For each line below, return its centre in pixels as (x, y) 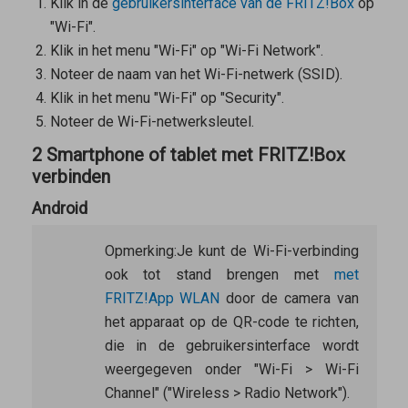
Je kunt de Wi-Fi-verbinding (267, 250)
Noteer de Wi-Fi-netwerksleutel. (152, 122)
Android (59, 208)
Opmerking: (140, 250)
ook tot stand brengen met (219, 274)
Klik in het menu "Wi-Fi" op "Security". (167, 98)
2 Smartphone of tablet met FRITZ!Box (188, 155)
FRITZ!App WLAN (162, 298)
